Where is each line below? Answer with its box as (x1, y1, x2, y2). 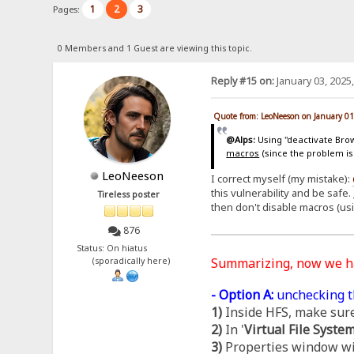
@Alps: (226, 133, 256, 145)
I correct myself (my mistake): (210, 171, 352, 186)
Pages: (53, 2, 83, 15)
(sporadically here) (88, 255, 171, 266)
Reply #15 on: (210, 73, 274, 88)
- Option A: (210, 286, 273, 304)
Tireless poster (98, 188, 160, 200)
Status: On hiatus (76, 243, 182, 254)
